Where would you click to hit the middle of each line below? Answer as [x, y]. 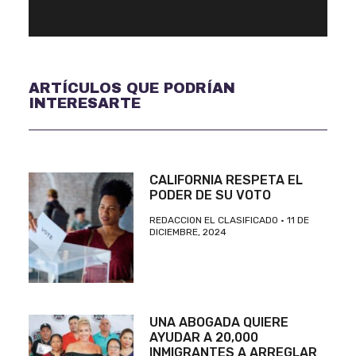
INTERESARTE [84, 104]
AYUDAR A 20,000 [203, 338]
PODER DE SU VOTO [210, 195]
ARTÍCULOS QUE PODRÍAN [132, 89]
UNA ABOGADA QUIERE [219, 323]
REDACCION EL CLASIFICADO [215, 220]
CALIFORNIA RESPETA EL [226, 180]
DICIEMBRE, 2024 [188, 232]
